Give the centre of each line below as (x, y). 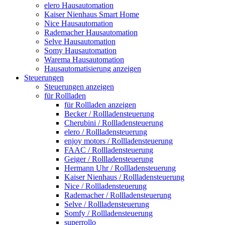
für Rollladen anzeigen (100, 105)
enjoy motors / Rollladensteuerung (119, 141)
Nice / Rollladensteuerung (105, 186)
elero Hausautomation (79, 5)
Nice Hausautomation (79, 23)
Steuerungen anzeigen (79, 87)
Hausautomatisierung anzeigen (93, 69)
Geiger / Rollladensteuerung (109, 159)
